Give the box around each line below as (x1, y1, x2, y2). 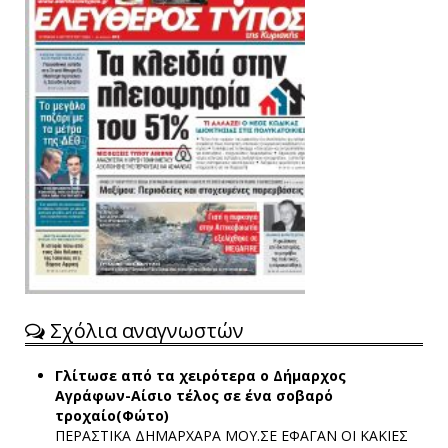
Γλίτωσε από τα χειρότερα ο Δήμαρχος (55, 365, 346, 385)
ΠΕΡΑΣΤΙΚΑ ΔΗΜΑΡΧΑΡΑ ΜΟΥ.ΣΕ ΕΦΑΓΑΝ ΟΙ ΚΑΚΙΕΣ (55, 425, 408, 445)
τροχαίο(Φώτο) (55, 405, 169, 425)
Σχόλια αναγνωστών (45, 316, 244, 344)
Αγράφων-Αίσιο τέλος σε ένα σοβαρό (55, 385, 333, 405)
